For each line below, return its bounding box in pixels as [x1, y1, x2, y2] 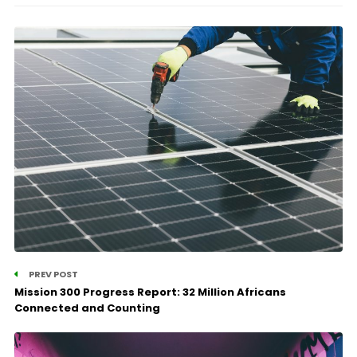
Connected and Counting [14, 300, 160, 316]
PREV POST [26, 267, 78, 280]
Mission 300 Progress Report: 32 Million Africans [14, 284, 286, 300]
